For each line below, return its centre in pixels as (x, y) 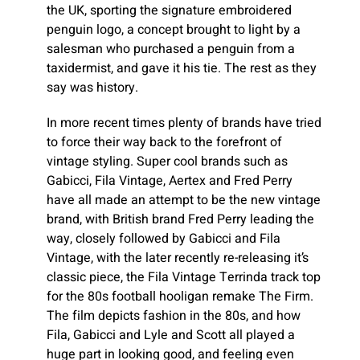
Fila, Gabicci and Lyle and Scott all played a (171, 335)
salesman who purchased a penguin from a (171, 49)
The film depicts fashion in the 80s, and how (174, 316)
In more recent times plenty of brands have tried (184, 123)
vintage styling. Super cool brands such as (167, 162)
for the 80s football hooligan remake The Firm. (180, 297)
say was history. (92, 87)
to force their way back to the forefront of (164, 143)
